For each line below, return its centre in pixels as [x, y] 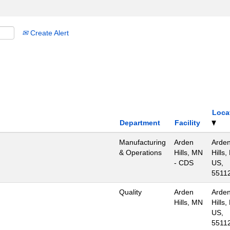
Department [140, 123]
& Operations [140, 152]
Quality [130, 192]
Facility [187, 123]
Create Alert [49, 33]
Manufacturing [142, 142]
